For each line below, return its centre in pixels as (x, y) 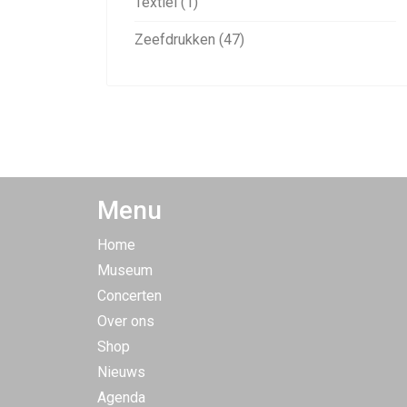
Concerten (129, 296)
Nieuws (121, 372)
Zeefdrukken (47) (189, 40)
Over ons (126, 321)
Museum (125, 270)
